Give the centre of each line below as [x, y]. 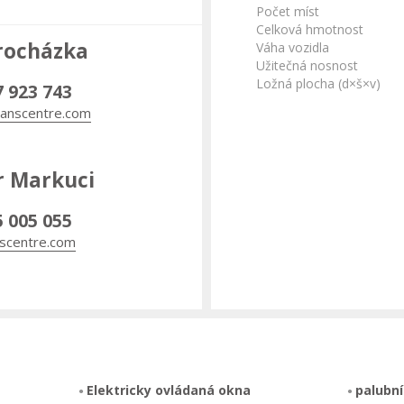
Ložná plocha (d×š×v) [318, 83]
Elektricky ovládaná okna [168, 390]
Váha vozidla [293, 47]
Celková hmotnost [310, 29]
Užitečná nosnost [307, 65]
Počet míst [288, 11]
